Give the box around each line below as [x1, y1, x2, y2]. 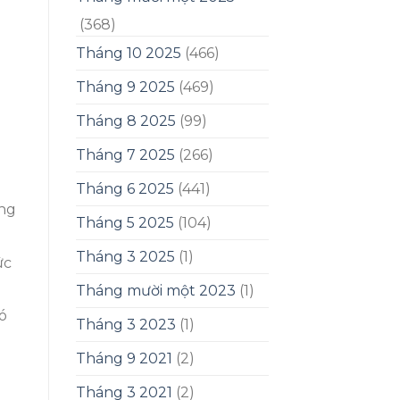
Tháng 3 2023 [75, 316, 176, 334]
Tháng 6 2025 [75, 180, 174, 198]
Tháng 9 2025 [75, 79, 175, 96]
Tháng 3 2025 [75, 248, 175, 266]
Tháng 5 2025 [75, 214, 174, 232]
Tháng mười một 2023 [75, 282, 236, 300]
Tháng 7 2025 [75, 146, 175, 164]
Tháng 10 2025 [75, 45, 181, 62]
